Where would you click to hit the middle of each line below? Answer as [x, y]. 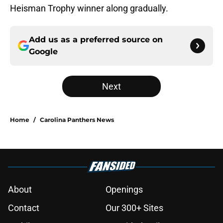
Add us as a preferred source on [96, 40]
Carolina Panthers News [77, 120]
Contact [24, 208]
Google [43, 52]
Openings [124, 190]
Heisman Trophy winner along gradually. [89, 8]
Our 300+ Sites [134, 208]
